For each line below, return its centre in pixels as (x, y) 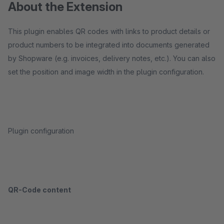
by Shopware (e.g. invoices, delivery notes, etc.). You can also (112, 58)
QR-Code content (39, 190)
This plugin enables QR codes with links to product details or (109, 31)
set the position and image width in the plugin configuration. (106, 72)
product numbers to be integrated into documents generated (109, 45)
